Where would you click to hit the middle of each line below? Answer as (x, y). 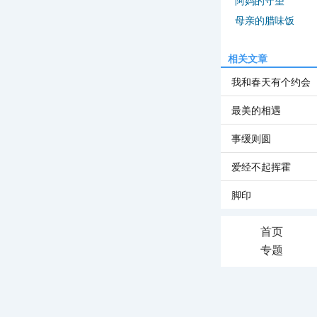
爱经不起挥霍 (261, 167)
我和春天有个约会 (271, 82)
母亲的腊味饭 (265, 21)
